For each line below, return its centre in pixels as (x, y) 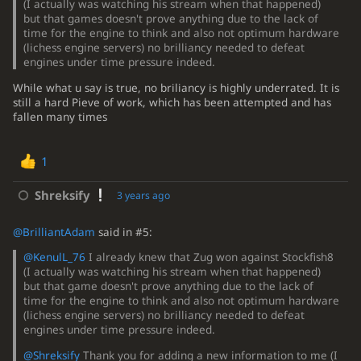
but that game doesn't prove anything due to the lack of (169, 286)
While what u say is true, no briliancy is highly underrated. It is (176, 88)
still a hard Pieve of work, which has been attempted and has (172, 103)
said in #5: (123, 232)
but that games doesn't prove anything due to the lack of (171, 19)
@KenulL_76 (55, 257)
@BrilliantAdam (54, 232)
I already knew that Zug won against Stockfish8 (210, 257)
